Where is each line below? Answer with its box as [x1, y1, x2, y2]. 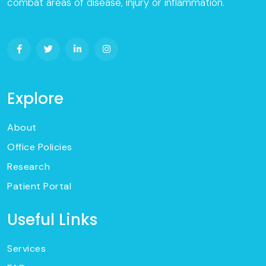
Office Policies [7, 141, 72, 154]
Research [7, 160, 50, 173]
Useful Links [7, 209, 97, 231]
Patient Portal [7, 180, 71, 193]
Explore [7, 88, 64, 110]
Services [7, 242, 46, 255]
